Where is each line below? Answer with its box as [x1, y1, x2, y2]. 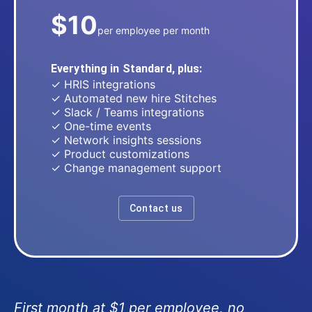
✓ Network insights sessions [51, 133, 201, 147]
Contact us [129, 203, 183, 214]
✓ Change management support [51, 161, 221, 175]
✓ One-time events [51, 119, 151, 133]
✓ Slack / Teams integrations [51, 105, 204, 119]
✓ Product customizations [51, 147, 189, 161]
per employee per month [97, 24, 210, 36]
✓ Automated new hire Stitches [51, 91, 217, 105]
